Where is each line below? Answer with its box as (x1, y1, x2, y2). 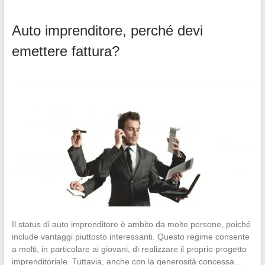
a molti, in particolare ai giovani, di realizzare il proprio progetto (11, 244, 247, 254)
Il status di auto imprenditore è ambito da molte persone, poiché (11, 219, 251, 229)
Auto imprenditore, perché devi (11, 22, 203, 38)
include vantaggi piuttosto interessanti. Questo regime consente (11, 231, 250, 241)
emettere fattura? (11, 43, 119, 59)
